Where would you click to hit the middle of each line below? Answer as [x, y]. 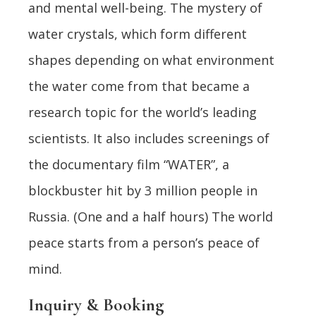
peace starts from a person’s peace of [144, 243]
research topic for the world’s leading [142, 112]
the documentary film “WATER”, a [129, 164]
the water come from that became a [139, 86]
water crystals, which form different [138, 34]
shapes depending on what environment [151, 60]
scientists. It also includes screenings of [149, 138]
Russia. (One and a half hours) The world [151, 217]
